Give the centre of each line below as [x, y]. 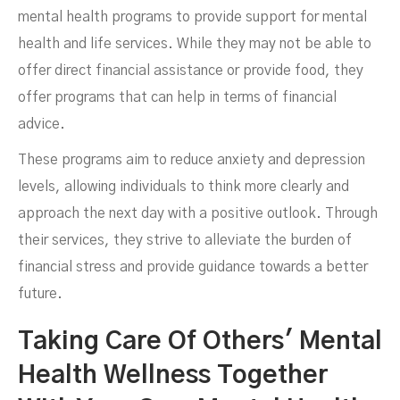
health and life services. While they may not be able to [195, 44]
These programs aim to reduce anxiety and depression [192, 160]
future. [40, 294]
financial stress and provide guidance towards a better [193, 267]
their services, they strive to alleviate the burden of [185, 240]
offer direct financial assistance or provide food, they [191, 71]
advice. [42, 124]
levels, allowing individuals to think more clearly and [183, 187]
